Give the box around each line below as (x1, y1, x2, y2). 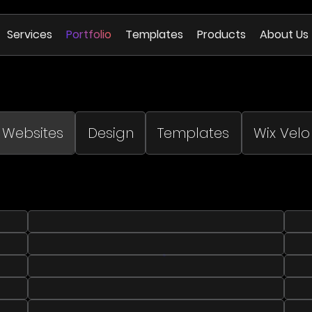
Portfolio (66, 26, 112, 43)
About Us (260, 26, 309, 43)
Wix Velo (253, 123, 311, 143)
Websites (1, 123, 63, 143)
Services (7, 26, 53, 43)
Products (197, 26, 247, 43)
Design (87, 123, 134, 143)
